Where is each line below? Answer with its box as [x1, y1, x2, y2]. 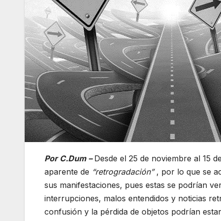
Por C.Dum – [44, 153, 94, 164]
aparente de [44, 167, 92, 177]
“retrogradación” [92, 167, 156, 177]
